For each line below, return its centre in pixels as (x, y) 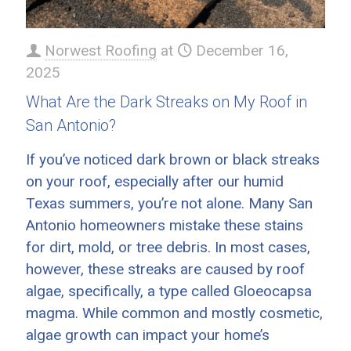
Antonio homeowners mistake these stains (165, 225)
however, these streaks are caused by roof (165, 269)
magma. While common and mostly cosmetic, (174, 313)
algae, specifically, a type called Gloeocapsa (169, 291)
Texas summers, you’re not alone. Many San (169, 203)
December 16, (242, 50)
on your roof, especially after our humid (155, 181)
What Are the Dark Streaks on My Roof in (166, 101)
